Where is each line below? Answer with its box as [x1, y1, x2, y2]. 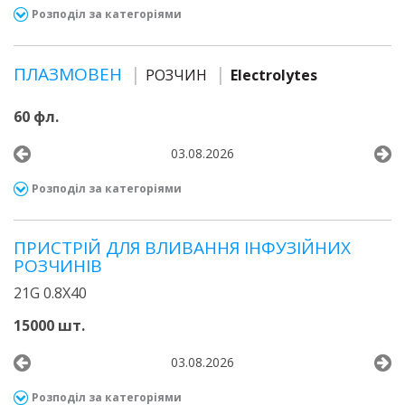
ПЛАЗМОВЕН [14, 62, 127, 86]
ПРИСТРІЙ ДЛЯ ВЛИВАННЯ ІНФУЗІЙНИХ [14, 236, 351, 259]
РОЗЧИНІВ [14, 254, 102, 278]
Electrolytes [231, 65, 317, 85]
